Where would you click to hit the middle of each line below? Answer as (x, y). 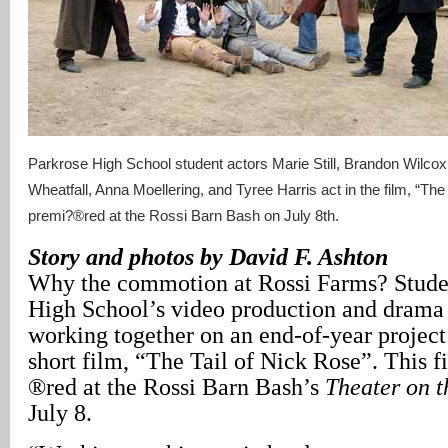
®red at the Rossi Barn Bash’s (176, 386)
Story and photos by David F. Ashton (208, 256)
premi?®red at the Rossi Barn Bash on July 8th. (183, 215)
